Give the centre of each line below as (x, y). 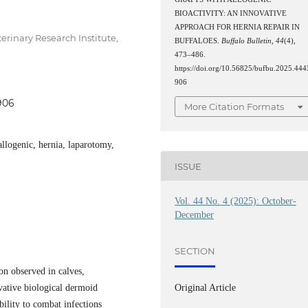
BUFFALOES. (198, 41)
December (195, 215)
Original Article (206, 288)
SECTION (195, 251)
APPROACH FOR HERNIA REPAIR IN (238, 27)
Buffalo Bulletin (247, 41)
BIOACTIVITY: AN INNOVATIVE (231, 13)
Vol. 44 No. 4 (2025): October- (236, 201)
